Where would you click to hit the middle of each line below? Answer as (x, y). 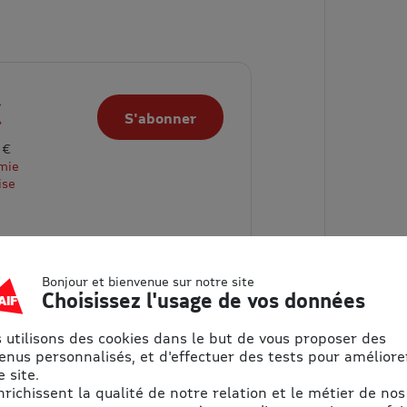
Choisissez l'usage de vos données (203, 300)
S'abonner (161, 118)
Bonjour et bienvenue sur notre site (148, 281)
